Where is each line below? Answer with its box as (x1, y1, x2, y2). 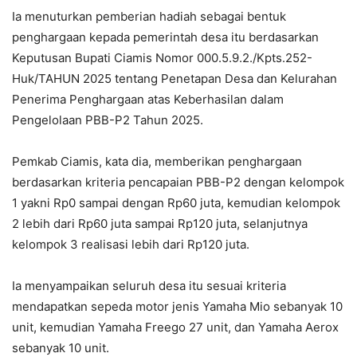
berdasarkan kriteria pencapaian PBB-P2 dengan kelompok (12, 174, 344, 190)
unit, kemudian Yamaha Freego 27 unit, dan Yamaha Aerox (12, 319, 339, 335)
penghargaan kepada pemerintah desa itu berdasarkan (12, 29, 319, 45)
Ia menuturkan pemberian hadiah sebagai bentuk (12, 8, 286, 24)
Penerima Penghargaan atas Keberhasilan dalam (12, 91, 284, 107)
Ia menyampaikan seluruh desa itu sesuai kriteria (12, 277, 286, 293)
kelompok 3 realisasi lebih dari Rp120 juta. (12, 236, 249, 252)
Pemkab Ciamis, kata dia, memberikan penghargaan (12, 153, 302, 169)
